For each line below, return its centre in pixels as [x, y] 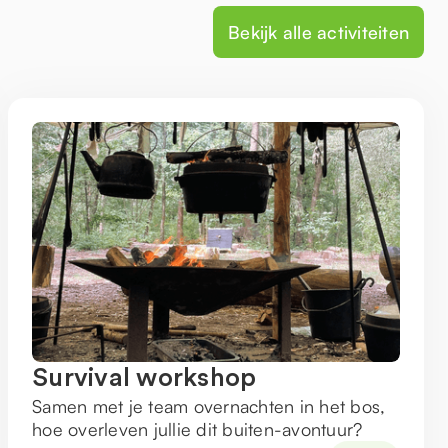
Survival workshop [144, 378]
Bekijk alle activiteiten [318, 31]
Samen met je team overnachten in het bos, [209, 406]
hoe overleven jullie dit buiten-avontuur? [197, 429]
